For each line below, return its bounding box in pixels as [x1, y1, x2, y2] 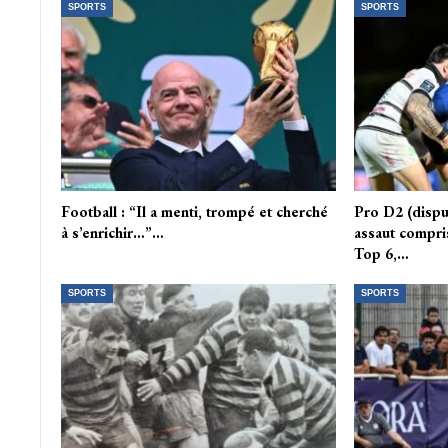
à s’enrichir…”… [60, 222, 164, 242]
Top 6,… [353, 243, 409, 263]
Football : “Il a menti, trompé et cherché [60, 201, 328, 221]
